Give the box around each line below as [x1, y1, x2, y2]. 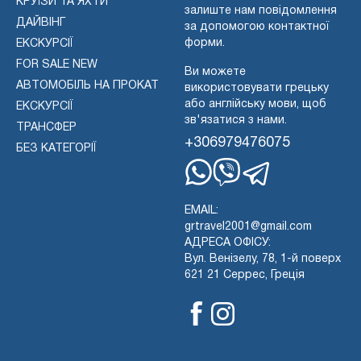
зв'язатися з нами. [185, 114, 287, 126]
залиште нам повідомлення [185, 5, 337, 16]
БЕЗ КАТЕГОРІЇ [16, 143, 96, 154]
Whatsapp [184, 184, 275, 202]
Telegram [240, 188, 322, 206]
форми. [185, 37, 225, 48]
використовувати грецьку [185, 82, 329, 93]
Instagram [208, 327, 302, 355]
